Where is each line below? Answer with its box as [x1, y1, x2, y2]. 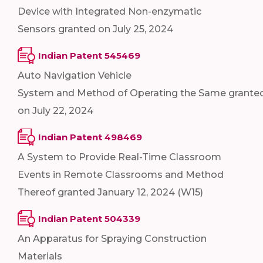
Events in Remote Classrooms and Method [18, 169, 224, 180]
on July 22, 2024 [18, 104, 98, 116]
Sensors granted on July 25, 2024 [18, 23, 176, 35]
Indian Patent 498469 [38, 131, 142, 143]
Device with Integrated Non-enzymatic [18, 5, 201, 17]
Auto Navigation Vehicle [18, 69, 131, 81]
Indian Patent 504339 [38, 213, 140, 225]
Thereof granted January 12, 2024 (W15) [18, 187, 203, 198]
